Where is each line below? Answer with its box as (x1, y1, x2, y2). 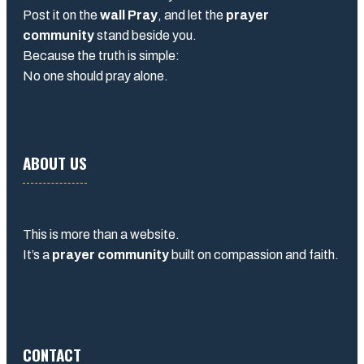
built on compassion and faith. (169, 247, 339, 262)
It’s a (23, 247, 52, 262)
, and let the (158, 7, 226, 22)
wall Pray (100, 7, 158, 22)
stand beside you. (94, 28, 197, 42)
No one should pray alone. (23, 68, 168, 83)
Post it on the (23, 7, 100, 22)
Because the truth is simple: (23, 48, 180, 63)
